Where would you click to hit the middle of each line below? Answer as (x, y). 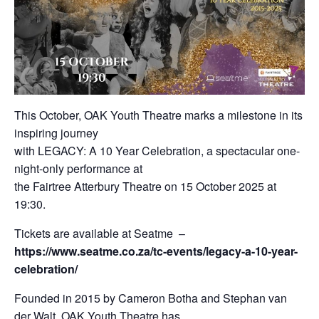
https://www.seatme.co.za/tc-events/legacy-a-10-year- (156, 251)
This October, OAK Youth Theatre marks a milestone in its (158, 115)
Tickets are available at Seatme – (100, 233)
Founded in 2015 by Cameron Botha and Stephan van (151, 298)
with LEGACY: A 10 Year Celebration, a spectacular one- (157, 150)
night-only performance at (78, 168)
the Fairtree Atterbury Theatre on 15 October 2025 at (145, 186)
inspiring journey (56, 132)
